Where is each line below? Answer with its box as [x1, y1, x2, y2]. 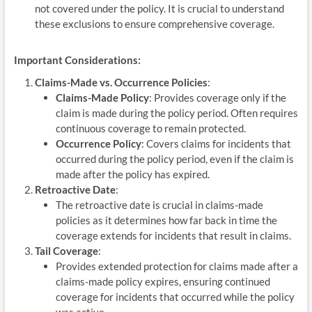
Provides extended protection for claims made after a [55, 259, 298, 272]
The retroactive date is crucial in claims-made [55, 198, 263, 211]
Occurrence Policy [55, 136, 141, 150]
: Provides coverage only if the [148, 91, 286, 104]
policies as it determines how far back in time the [55, 213, 277, 226]
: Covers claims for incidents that [141, 136, 291, 150]
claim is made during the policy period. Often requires [55, 106, 298, 119]
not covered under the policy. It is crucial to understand [34, 1, 284, 15]
